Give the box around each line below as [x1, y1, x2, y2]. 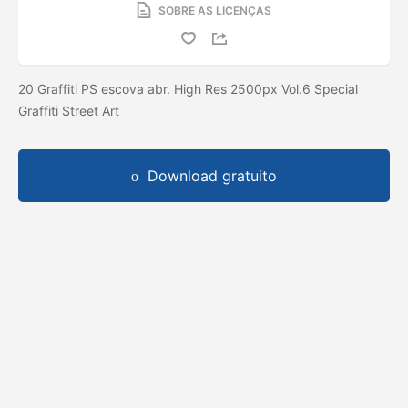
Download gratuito [148, 166, 277, 185]
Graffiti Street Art [18, 102, 123, 118]
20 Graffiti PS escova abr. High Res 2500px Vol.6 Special [18, 80, 358, 97]
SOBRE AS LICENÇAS [158, 3, 271, 17]
